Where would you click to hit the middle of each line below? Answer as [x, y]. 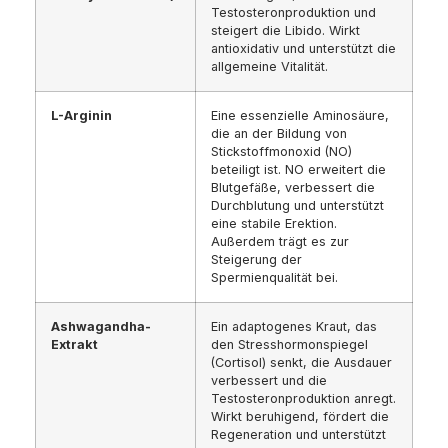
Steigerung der [256, 260]
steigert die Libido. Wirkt [285, 31]
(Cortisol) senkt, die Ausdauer [301, 363]
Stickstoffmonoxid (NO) [281, 152]
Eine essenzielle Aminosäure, [300, 116]
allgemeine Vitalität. [269, 67]
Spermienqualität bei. [274, 278]
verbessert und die [269, 381]
